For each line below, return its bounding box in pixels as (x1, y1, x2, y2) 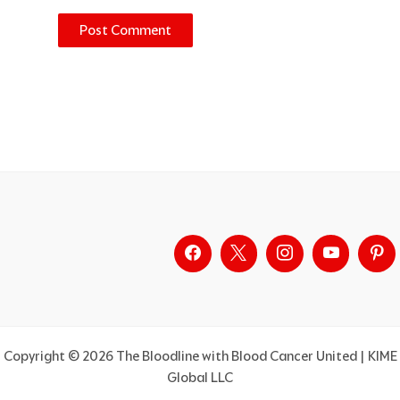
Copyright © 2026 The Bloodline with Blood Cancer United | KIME (3, 348, 397, 364)
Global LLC (167, 370, 233, 386)
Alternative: (57, 49, 126, 66)
